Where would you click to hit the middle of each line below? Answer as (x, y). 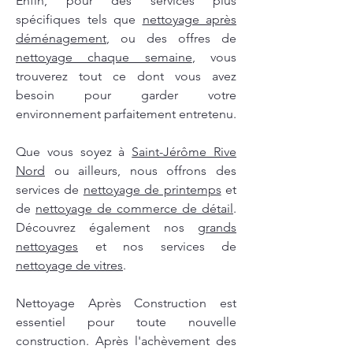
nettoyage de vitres (69, 266)
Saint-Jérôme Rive (184, 152)
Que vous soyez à (74, 152)
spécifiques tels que (79, 20)
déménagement (61, 39)
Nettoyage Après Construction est (126, 303)
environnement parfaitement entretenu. (126, 114)
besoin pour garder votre (126, 95)
